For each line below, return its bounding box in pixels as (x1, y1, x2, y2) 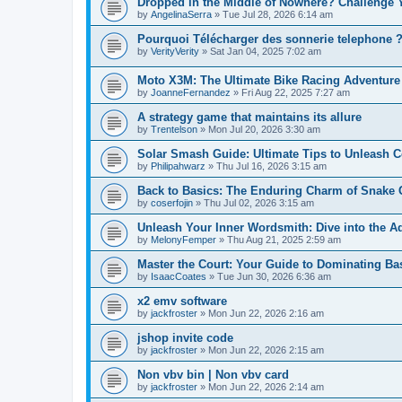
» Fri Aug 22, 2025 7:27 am (231, 87, 350, 99)
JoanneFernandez (151, 87, 231, 99)
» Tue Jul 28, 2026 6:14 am (212, 8, 333, 20)
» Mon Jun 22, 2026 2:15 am (197, 345, 324, 356)
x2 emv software (137, 294, 227, 309)
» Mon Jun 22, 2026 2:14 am (197, 381, 324, 393)
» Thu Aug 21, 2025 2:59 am (216, 234, 341, 246)
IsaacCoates (151, 271, 206, 283)
